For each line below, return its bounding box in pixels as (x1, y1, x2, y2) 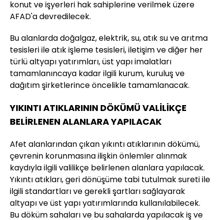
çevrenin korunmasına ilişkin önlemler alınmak (10, 150, 187, 162)
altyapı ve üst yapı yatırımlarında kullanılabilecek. (10, 197, 200, 209)
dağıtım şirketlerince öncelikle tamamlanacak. (10, 80, 190, 91)
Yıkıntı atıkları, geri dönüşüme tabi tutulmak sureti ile (10, 174, 210, 186)
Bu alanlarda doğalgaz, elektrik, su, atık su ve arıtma (10, 32, 208, 44)
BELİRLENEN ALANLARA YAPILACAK (10, 115, 162, 128)
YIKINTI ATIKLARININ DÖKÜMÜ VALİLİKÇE (10, 102, 187, 114)
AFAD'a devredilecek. (10, 11, 91, 23)
